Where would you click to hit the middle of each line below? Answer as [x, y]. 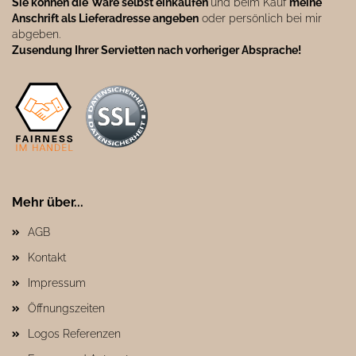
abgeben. [36, 34]
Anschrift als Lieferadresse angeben [105, 18]
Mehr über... [48, 202]
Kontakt [47, 257]
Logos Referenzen [74, 334]
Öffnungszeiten [66, 308]
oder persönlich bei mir [260, 18]
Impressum [57, 283]
